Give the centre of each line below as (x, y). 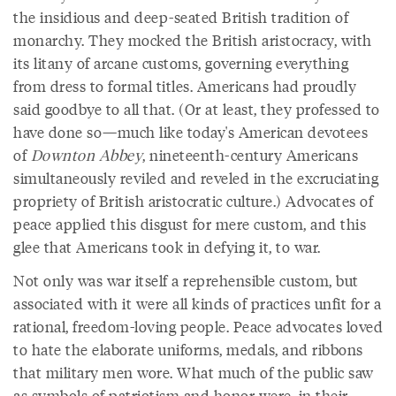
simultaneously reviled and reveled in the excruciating (196, 178)
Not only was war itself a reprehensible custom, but (186, 280)
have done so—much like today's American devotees (190, 132)
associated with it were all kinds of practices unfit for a (197, 303)
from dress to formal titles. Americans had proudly (185, 86)
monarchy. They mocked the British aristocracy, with (193, 40)
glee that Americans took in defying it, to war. (167, 247)
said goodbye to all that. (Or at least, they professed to (197, 109)
